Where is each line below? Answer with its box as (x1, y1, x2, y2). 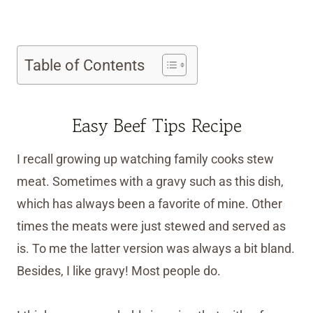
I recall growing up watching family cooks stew (17, 152, 274, 167)
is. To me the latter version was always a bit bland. (17, 241, 295, 256)
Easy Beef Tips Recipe (71, 112, 242, 139)
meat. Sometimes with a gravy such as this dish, (17, 174, 284, 189)
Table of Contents (24, 57, 145, 74)
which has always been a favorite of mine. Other (17, 196, 282, 212)
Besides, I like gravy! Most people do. (17, 263, 221, 279)
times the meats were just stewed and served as (17, 219, 286, 234)
